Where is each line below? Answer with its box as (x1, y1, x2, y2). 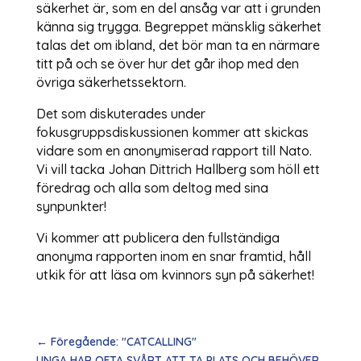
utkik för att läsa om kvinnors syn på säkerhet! (35, 266, 314, 283)
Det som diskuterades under (35, 105, 205, 122)
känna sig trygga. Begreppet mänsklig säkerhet (35, 18, 322, 35)
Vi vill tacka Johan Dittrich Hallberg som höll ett (35, 160, 320, 177)
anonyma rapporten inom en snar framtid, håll (35, 247, 311, 264)
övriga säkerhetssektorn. (35, 73, 189, 90)
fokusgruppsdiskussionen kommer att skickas (35, 123, 309, 140)
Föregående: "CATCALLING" (50, 334, 197, 349)
